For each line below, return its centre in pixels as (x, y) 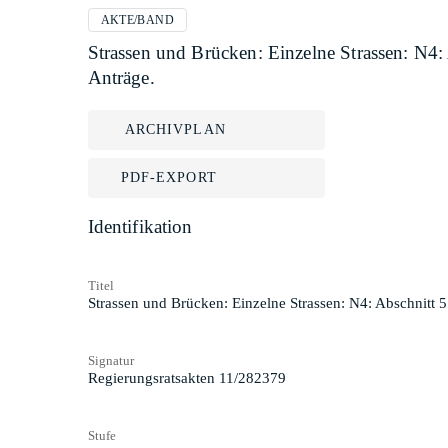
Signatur (110, 360)
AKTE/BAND (137, 20)
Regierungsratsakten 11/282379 (186, 377)
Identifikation (140, 226)
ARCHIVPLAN (175, 129)
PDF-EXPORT (168, 177)
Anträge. (121, 77)
